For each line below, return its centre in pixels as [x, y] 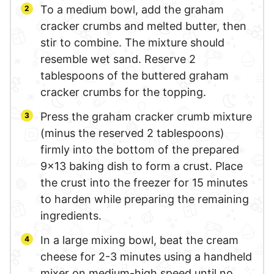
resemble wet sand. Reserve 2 [118, 59]
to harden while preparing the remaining [145, 199]
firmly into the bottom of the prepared [140, 149]
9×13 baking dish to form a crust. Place [142, 166]
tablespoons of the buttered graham [135, 75]
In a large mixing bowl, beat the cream [139, 240]
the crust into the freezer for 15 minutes [144, 182]
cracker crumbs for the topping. [123, 92]
